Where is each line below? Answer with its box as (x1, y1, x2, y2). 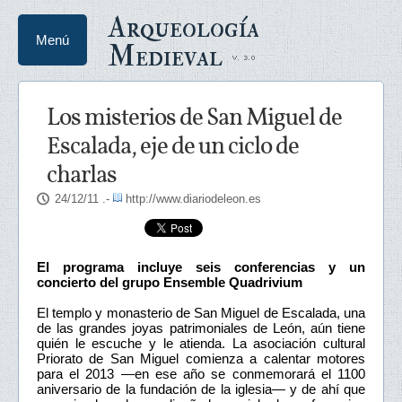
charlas (46, 159, 117, 193)
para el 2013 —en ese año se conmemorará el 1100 (37, 365, 365, 381)
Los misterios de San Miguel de (46, 101, 342, 135)
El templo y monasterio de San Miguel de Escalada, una (37, 304, 365, 320)
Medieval (108, 39, 223, 74)
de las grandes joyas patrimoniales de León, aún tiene (37, 319, 365, 336)
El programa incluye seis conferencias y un (37, 258, 365, 275)
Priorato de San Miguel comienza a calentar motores (37, 350, 365, 366)
